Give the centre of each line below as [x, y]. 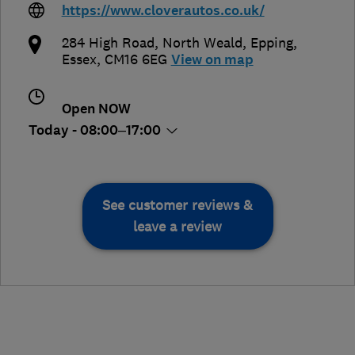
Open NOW [96, 109]
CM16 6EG [136, 60]
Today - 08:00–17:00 [96, 131]
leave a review [177, 227]
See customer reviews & [177, 206]
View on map [212, 60]
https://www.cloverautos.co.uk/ [163, 11]
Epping [271, 43]
